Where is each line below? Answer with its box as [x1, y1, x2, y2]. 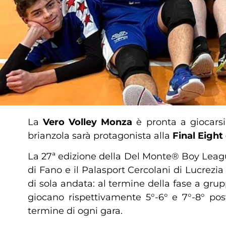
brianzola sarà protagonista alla [28, 130, 173, 141]
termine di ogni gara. [28, 205, 123, 217]
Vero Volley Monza [43, 117, 133, 128]
